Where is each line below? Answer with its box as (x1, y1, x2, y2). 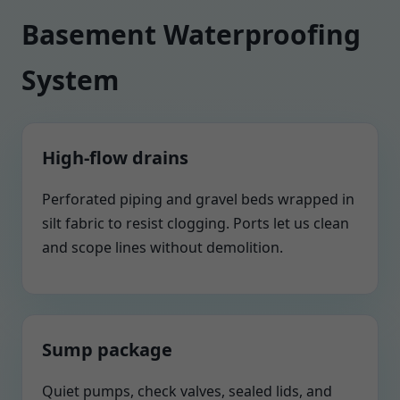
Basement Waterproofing (21, 16, 361, 53)
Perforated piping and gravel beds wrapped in (42, 189, 354, 209)
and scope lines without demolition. (42, 237, 283, 257)
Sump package (42, 337, 172, 362)
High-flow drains (42, 146, 188, 170)
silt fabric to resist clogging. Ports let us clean (42, 213, 349, 233)
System (21, 62, 119, 98)
